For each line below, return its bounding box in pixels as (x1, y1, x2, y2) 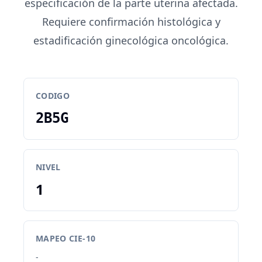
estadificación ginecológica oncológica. (33, 33, 229, 47)
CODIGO (36, 90, 70, 101)
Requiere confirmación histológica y (42, 15, 220, 29)
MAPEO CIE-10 (36, 233, 96, 244)
